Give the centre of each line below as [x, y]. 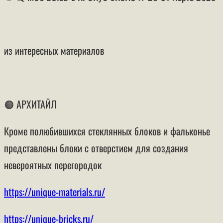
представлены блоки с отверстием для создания [96, 148]
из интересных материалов [54, 50]
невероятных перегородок [53, 165]
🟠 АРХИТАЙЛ [30, 104]
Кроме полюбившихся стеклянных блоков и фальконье [107, 131]
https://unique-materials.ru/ [55, 191]
